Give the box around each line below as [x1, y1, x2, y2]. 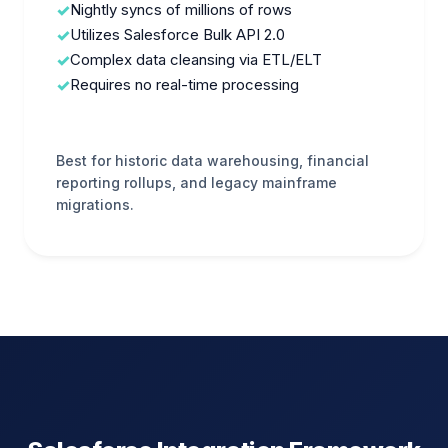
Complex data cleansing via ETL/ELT [70, 50, 322, 69]
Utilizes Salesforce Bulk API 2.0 [70, 25, 285, 44]
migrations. [56, 196, 134, 213]
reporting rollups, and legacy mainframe [56, 174, 337, 191]
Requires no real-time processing [70, 75, 299, 94]
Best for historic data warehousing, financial [56, 152, 369, 169]
